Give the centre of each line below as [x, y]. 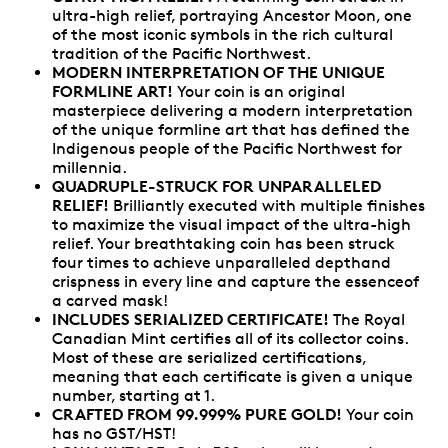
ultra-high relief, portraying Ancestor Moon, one [232, 15]
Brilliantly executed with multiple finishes [267, 205]
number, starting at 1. [133, 395]
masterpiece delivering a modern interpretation [232, 110]
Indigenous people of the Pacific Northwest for [227, 148]
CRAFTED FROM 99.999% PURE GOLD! [197, 413]
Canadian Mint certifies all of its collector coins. [230, 338]
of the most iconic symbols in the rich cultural [222, 34]
